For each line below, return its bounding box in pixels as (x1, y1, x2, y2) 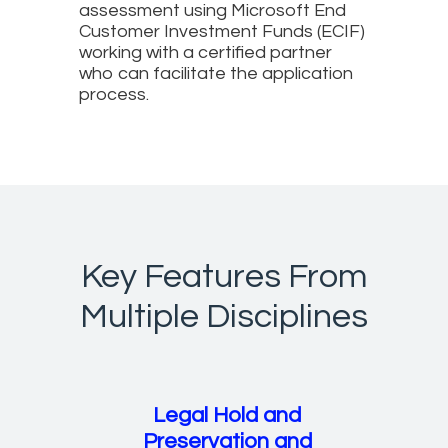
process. (79, 84, 149, 104)
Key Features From (80, 258, 368, 294)
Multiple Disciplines (80, 298, 368, 334)
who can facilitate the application (79, 63, 353, 83)
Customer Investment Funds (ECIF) (79, 21, 365, 41)
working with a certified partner (79, 42, 332, 62)
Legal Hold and (153, 403, 302, 427)
